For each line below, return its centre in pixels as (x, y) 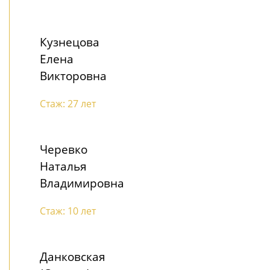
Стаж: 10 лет (68, 211)
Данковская (73, 256)
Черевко (64, 149)
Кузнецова (70, 42)
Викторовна (73, 75)
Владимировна (82, 183)
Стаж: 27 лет (68, 103)
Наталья (63, 166)
